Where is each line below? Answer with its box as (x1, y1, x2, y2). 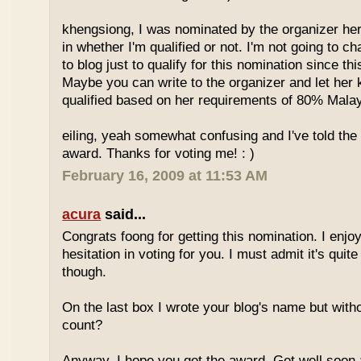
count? (62, 317, 103, 333)
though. (62, 264, 107, 280)
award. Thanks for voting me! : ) (62, 146, 255, 161)
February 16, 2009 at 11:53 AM (62, 168, 268, 184)
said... (101, 206, 147, 222)
